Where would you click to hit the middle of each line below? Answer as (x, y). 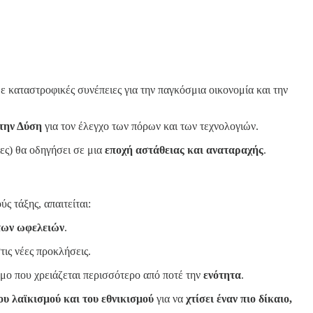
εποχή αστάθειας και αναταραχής (184, 150)
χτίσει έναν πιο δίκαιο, (239, 299)
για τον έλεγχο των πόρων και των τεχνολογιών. (150, 126)
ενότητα (222, 275)
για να (170, 299)
